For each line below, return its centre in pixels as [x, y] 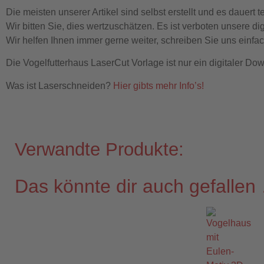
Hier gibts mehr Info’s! [159, 85]
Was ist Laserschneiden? [60, 85]
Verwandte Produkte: [99, 150]
